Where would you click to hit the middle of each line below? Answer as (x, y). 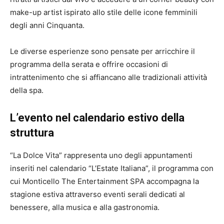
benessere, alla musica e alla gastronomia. (85, 207)
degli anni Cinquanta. (47, 25)
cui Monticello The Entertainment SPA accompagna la (104, 181)
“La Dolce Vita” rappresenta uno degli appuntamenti (101, 155)
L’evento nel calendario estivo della (97, 117)
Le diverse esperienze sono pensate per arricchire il (102, 51)
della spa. (27, 90)
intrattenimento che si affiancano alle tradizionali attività (108, 77)
